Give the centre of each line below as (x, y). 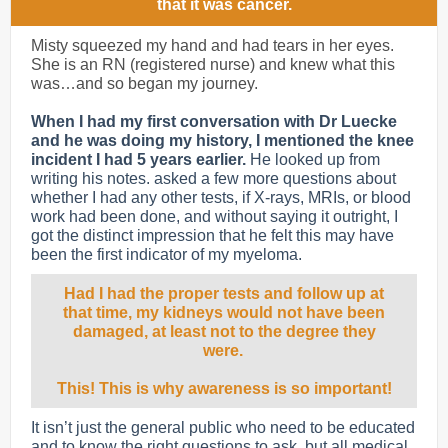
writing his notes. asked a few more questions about (213, 178)
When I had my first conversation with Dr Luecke (214, 121)
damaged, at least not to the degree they (224, 331)
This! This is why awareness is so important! (224, 388)
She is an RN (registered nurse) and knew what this (213, 64)
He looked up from (315, 159)
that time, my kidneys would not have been (224, 312)
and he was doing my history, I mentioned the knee (222, 140)
